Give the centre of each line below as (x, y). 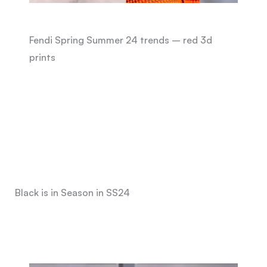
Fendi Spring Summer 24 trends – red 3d (120, 40)
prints (42, 58)
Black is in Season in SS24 (72, 192)
